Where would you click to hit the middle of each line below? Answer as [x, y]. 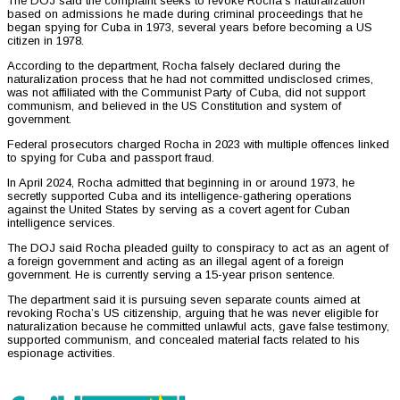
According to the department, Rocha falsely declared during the [174, 66]
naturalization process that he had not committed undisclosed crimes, [190, 79]
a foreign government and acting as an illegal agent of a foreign [175, 262]
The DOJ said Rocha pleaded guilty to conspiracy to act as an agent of [198, 248]
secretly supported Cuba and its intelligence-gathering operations [179, 196]
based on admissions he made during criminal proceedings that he [185, 14]
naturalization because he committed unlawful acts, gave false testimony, [198, 327]
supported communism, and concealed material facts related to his [183, 340]
